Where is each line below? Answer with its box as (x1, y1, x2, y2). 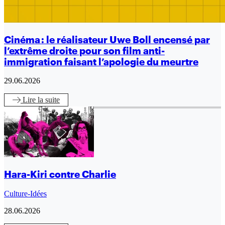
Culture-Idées (4, 189, 47, 198)
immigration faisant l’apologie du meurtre (4, 56, 198, 67)
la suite (38, 95, 60, 104)
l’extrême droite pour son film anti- (4, 45, 165, 56)
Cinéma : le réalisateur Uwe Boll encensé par (4, 34, 210, 45)
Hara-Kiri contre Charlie (4, 169, 116, 180)
